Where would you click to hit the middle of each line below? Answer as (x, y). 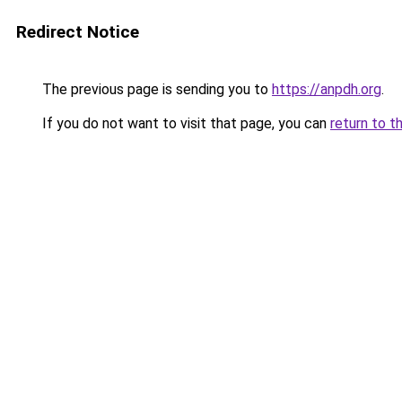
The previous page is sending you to (155, 89)
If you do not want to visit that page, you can (184, 123)
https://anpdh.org (327, 89)
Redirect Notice (78, 32)
